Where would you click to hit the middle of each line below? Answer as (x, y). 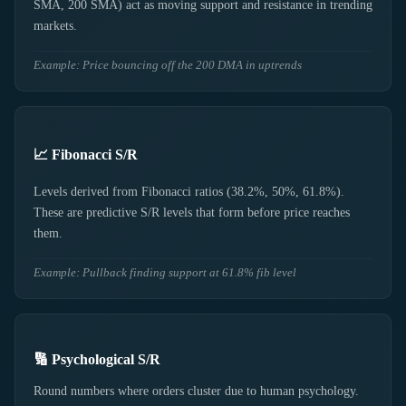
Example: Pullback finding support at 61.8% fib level (165, 273)
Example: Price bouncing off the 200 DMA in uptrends (168, 66)
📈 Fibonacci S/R (86, 155)
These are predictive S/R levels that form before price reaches (192, 213)
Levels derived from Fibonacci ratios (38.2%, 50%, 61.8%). (189, 192)
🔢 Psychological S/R (97, 360)
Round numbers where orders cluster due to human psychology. (196, 391)
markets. (55, 26)
